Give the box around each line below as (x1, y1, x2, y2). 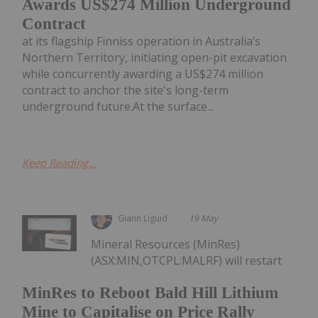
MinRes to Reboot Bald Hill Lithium (22, 284, 278, 302)
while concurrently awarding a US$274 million (22, 65, 263, 82)
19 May (189, 212, 219, 224)
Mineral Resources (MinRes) (91, 236, 241, 252)
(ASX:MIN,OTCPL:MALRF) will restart (91, 252, 283, 268)
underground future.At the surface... (22, 98, 214, 114)
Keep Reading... (22, 155, 97, 170)
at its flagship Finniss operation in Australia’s (22, 33, 261, 49)
